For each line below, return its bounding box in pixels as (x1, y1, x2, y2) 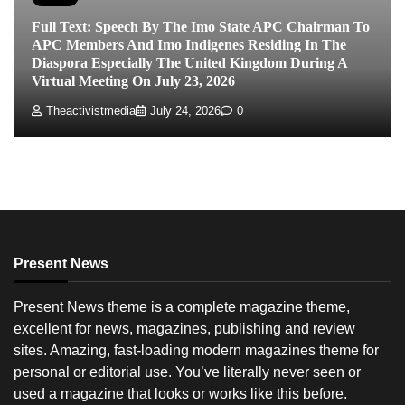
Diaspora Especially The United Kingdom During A (32, 55, 348, 71)
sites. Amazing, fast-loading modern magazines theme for (14, 342, 379, 358)
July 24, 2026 (150, 104, 221, 118)
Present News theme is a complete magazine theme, (14, 298, 350, 315)
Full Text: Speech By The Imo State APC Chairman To (32, 19, 370, 35)
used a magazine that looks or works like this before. (14, 385, 347, 401)
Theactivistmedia (46, 104, 136, 118)
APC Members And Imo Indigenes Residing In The (32, 37, 346, 53)
